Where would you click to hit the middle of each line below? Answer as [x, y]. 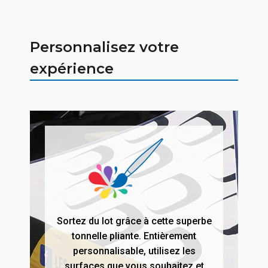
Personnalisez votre [104, 47]
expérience [72, 69]
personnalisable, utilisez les [134, 251]
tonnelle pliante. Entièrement [134, 236]
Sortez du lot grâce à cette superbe [134, 221]
